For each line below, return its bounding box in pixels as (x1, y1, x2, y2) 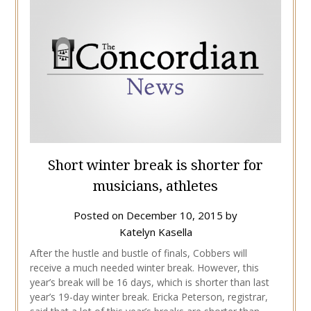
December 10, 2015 (126, 208, 223, 223)
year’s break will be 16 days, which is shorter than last (29, 276, 269, 289)
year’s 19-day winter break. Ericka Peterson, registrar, (29, 290, 268, 304)
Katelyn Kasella (119, 225, 192, 239)
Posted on (74, 208, 126, 223)
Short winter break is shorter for (48, 155, 263, 175)
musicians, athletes (93, 176, 218, 196)
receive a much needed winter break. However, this (29, 261, 259, 275)
